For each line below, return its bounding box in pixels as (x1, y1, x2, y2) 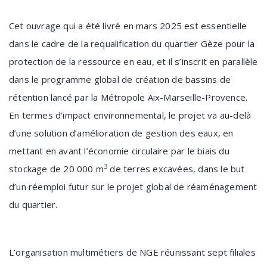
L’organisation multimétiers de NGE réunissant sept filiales (9, 246, 256, 258)
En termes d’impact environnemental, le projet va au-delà (9, 109, 252, 121)
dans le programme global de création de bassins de (9, 73, 231, 85)
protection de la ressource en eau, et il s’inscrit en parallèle (9, 55, 258, 67)
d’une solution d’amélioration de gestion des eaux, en (9, 127, 234, 139)
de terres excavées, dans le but (107, 163, 245, 175)
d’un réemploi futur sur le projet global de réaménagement (9, 181, 257, 193)
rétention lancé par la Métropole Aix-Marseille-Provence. (9, 91, 248, 103)
